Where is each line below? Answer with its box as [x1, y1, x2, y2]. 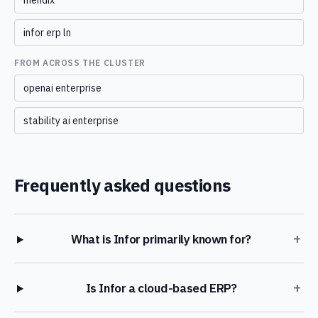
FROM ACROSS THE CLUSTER [14, 57, 146, 68]
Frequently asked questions [14, 174, 231, 197]
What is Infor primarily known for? [71, 231, 251, 247]
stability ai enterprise [23, 114, 119, 127]
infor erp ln [23, 26, 71, 39]
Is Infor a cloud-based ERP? [85, 280, 237, 296]
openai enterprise [23, 82, 102, 94]
